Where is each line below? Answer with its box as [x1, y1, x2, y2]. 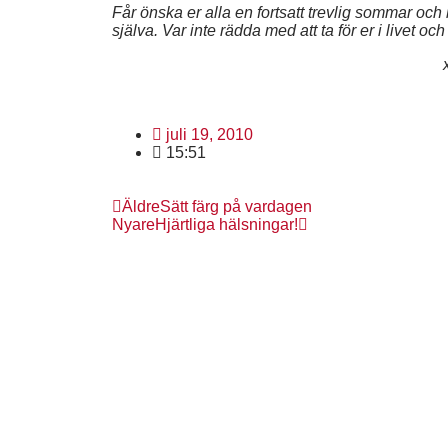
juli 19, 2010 [166, 126, 253, 143]
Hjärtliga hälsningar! [155, 216, 298, 233]
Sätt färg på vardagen [160, 198, 312, 215]
